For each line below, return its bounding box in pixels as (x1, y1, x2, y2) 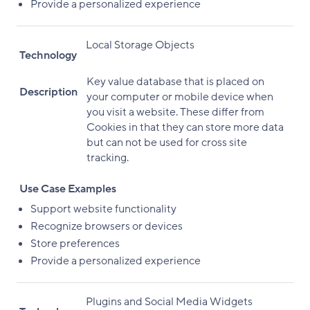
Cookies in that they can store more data (86, 120, 284, 135)
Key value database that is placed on (86, 74, 264, 89)
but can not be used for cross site (86, 135, 247, 150)
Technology (19, 48, 77, 63)
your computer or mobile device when (86, 89, 273, 104)
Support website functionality (30, 201, 179, 217)
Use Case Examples (19, 181, 116, 197)
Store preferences (30, 236, 120, 251)
